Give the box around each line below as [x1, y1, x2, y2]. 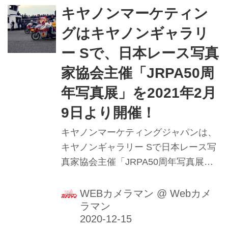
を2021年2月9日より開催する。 [61, 172, 192, 182]
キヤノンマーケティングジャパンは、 [61, 127, 217, 138]
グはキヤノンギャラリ [61, 25, 209, 42]
